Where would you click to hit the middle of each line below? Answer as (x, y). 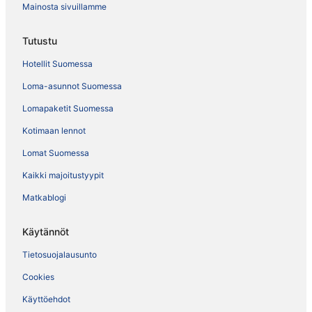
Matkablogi (44, 198)
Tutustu (40, 41)
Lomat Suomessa (56, 153)
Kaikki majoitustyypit (63, 175)
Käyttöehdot (46, 299)
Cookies (38, 277)
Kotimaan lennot (54, 131)
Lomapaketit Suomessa (68, 109)
